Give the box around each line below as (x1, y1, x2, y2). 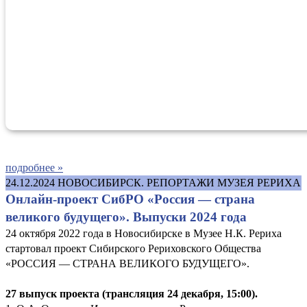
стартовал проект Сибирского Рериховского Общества (5, 242, 261, 254)
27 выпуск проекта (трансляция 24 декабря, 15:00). (5, 287, 258, 299)
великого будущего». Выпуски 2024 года (5, 209, 247, 224)
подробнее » (5, 161, 63, 173)
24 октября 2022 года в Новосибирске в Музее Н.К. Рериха (5, 227, 282, 239)
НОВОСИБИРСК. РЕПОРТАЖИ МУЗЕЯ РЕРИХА (58, 176, 301, 188)
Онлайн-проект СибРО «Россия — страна (5, 191, 255, 206)
